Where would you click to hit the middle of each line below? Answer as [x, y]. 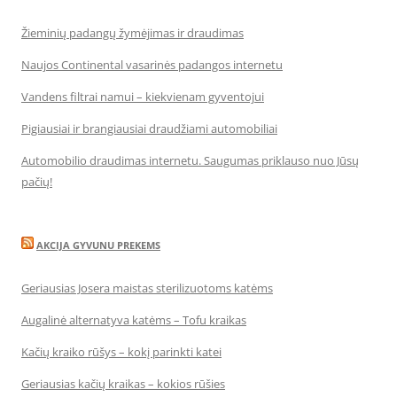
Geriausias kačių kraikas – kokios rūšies [123, 383]
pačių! [37, 181]
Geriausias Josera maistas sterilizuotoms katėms [147, 288]
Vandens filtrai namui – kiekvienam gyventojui [143, 96]
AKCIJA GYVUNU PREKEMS [98, 245]
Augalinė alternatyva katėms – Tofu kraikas [134, 319]
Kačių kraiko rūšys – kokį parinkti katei [121, 351]
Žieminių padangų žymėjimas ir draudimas [132, 32]
